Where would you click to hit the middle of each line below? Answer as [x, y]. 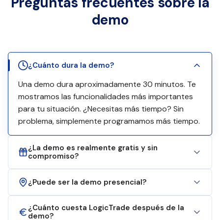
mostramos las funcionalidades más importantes [106, 96]
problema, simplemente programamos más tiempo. [109, 121]
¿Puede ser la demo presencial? [87, 182]
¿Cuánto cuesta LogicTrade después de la [106, 208]
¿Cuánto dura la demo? [71, 65]
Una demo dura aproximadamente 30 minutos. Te [107, 84]
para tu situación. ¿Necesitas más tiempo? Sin [101, 109]
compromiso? [53, 156]
